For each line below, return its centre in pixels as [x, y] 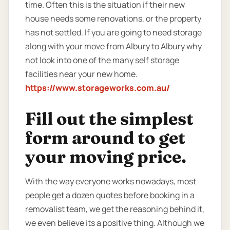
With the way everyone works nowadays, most [111, 181]
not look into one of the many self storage [102, 60]
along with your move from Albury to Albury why [113, 46]
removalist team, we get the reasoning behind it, [115, 209]
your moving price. [106, 157]
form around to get [105, 138]
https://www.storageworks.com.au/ [98, 88]
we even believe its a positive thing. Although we [115, 223]
